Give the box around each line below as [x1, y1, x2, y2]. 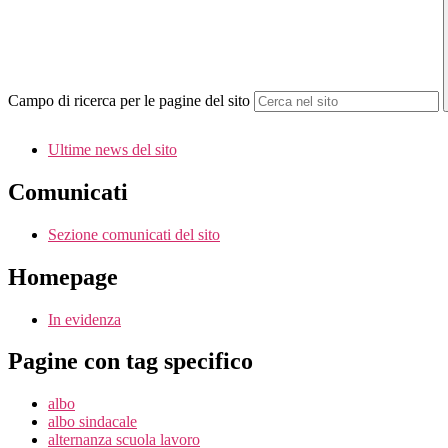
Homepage [8, 263, 118, 290]
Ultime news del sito [48, 140, 177, 158]
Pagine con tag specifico [8, 348, 253, 375]
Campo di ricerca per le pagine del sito [8, 92, 250, 110]
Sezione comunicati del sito [48, 225, 220, 243]
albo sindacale [48, 413, 137, 431]
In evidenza [48, 310, 121, 328]
